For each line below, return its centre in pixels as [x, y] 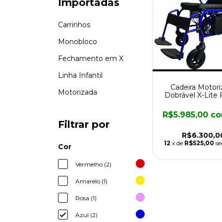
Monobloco [78, 42]
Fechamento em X [91, 58]
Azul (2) [86, 215]
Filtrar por [84, 124]
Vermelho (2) [93, 164]
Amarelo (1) [91, 181]
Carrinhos [74, 25]
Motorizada [78, 92]
